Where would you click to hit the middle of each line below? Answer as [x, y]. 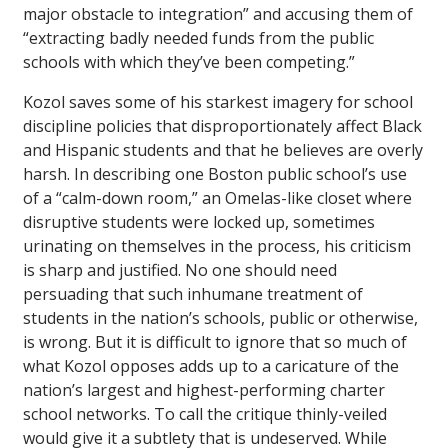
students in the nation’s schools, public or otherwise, [220, 317]
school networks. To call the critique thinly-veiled [205, 413]
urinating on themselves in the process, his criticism [217, 245]
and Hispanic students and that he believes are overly [223, 149]
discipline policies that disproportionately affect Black [222, 125]
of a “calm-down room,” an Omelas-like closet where [217, 197]
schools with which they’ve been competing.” [189, 61]
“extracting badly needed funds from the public [198, 37]
